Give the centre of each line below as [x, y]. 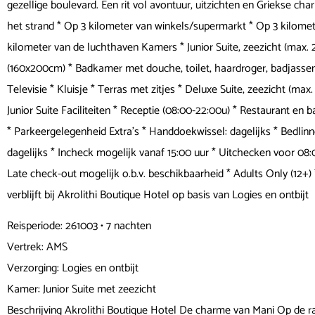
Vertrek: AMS [37, 247]
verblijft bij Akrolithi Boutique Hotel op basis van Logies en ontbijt [158, 195]
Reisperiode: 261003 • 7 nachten [79, 226]
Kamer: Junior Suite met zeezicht [82, 290]
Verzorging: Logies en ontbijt [73, 269]
